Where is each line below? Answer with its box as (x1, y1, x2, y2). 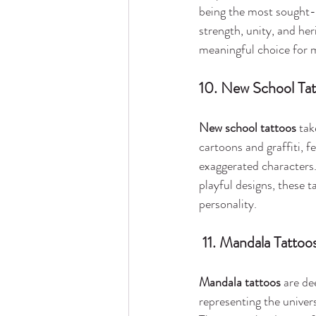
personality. (199, 194, 257, 213)
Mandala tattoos (199, 272, 281, 291)
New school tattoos (199, 118, 296, 137)
